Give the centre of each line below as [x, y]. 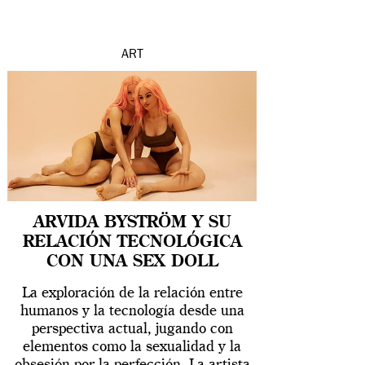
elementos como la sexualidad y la [132, 347]
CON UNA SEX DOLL [132, 263]
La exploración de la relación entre [132, 294]
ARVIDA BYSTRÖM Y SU [132, 224]
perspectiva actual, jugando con [132, 330]
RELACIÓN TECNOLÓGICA [132, 243]
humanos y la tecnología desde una [132, 312]
